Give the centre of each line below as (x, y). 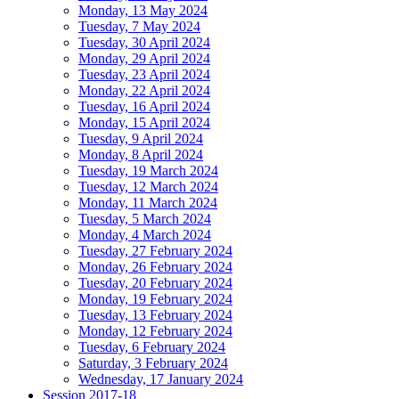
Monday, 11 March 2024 (148, 203)
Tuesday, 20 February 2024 (155, 283)
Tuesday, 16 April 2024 (144, 106)
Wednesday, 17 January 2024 (161, 379)
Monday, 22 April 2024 (144, 90)
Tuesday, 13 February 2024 (155, 315)
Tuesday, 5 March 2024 (145, 219)
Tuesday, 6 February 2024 (152, 347)
